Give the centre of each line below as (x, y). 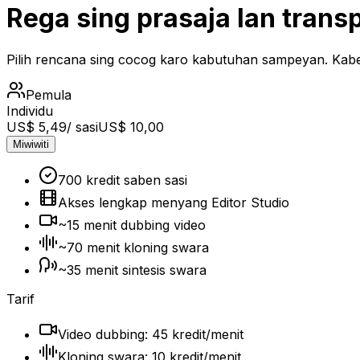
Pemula (49, 94)
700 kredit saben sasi (123, 180)
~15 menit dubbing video (132, 225)
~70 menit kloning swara (133, 247)
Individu (30, 110)
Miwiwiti (31, 144)
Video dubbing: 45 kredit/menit (151, 334)
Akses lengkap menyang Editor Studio (174, 202)
